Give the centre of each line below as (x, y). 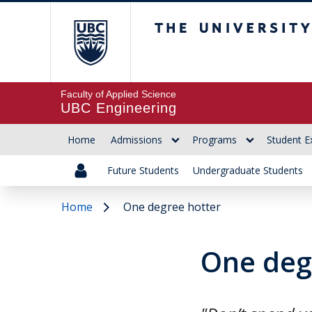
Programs (214, 140)
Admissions (136, 140)
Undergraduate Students (248, 170)
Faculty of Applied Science (118, 94)
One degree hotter (172, 207)
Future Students (143, 170)
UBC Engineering (119, 108)
